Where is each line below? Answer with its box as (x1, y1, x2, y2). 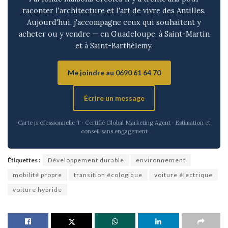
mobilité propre (13, 171, 62, 179)
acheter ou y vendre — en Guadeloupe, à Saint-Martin (18, 29, 210, 39)
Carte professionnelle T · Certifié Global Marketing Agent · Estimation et (18, 119, 210, 126)
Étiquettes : (8, 156, 40, 164)
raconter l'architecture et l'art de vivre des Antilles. (22, 6, 206, 15)
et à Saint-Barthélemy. (75, 41, 153, 50)
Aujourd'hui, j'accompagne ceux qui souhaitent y (27, 17, 201, 27)
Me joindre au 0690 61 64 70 (67, 68, 161, 77)
